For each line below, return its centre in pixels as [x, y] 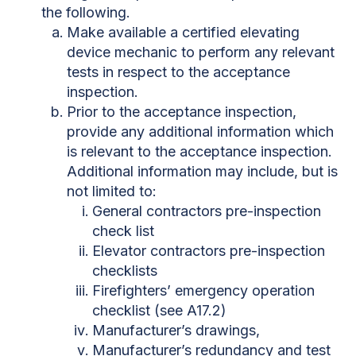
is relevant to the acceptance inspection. [199, 151]
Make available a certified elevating [183, 32]
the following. [88, 12]
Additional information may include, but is [202, 171]
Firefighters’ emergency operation [203, 290]
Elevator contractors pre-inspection [209, 250]
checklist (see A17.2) [159, 310]
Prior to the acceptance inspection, [182, 111]
